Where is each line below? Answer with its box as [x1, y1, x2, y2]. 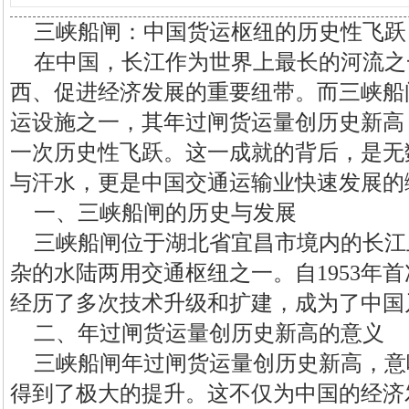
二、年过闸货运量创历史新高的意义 [34, 321, 384, 345]
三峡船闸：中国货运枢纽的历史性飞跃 [34, 20, 406, 44]
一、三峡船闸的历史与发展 [34, 201, 297, 225]
